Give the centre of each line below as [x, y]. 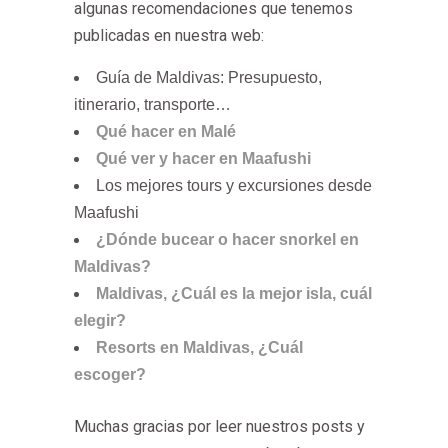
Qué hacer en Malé [166, 131]
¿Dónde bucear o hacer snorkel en [227, 239]
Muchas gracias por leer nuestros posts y [219, 426]
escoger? [110, 374]
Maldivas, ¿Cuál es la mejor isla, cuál [234, 293]
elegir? [100, 320]
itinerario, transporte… [152, 104]
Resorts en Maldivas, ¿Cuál [199, 347]
